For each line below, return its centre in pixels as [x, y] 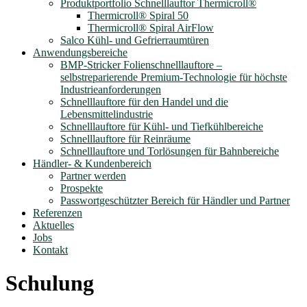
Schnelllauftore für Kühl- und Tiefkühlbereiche [162, 126]
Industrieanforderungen [111, 89]
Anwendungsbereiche [80, 52]
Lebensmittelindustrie [107, 114]
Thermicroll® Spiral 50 [138, 15]
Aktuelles [53, 225]
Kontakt [50, 250]
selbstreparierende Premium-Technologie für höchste [174, 77]
